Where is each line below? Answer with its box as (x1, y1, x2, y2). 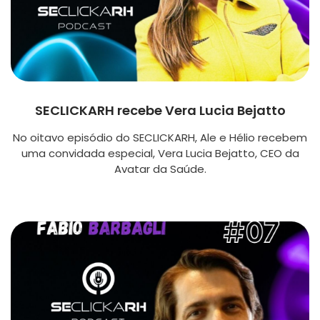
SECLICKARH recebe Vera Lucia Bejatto (34, 101, 286, 119)
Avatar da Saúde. (114, 161, 206, 176)
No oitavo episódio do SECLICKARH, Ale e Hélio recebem (13, 129, 307, 145)
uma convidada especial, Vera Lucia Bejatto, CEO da (21, 145, 299, 161)
